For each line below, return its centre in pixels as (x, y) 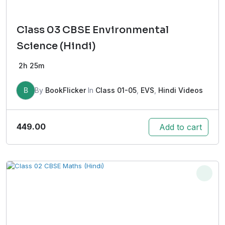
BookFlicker (66, 90)
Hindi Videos (181, 90)
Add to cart (181, 127)
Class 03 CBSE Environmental (93, 30)
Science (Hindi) (56, 46)
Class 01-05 (116, 90)
